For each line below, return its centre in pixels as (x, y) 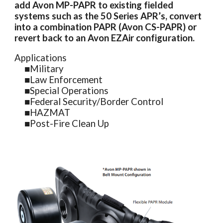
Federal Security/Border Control (98, 101)
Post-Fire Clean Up (71, 123)
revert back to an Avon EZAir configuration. (106, 38)
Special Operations (70, 90)
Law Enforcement (67, 79)
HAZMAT (51, 112)
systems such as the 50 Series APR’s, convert (108, 16)
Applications (42, 57)
